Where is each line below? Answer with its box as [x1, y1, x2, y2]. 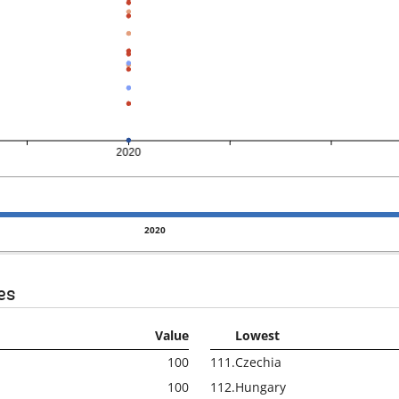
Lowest [235, 327, 280, 345]
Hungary [235, 379, 286, 396]
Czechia [235, 354, 281, 371]
